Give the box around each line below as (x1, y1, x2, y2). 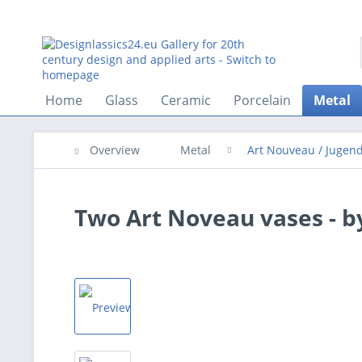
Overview (90, 142, 140, 158)
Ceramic (161, 91, 211, 109)
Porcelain (234, 91, 291, 109)
